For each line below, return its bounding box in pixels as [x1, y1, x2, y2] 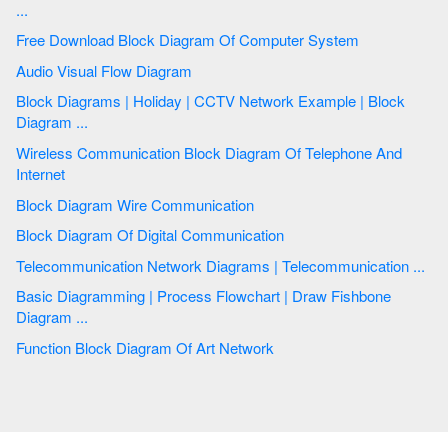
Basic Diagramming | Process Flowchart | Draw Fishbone [16, 285, 391, 307]
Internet [16, 162, 65, 184]
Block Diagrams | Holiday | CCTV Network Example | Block [16, 90, 125, 112]
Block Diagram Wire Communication [151, 193, 258, 215]
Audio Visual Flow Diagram [136, 59, 196, 81]
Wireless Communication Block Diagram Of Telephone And [16, 141, 77, 163]
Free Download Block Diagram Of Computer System [308, 29, 363, 51]
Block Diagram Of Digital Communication [181, 224, 288, 246]
